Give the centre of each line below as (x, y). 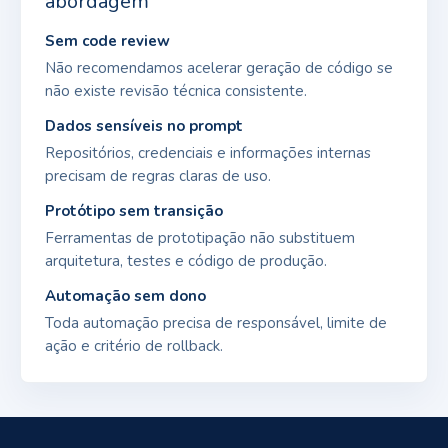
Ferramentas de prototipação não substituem (200, 237)
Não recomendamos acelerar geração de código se (219, 67)
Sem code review (107, 40)
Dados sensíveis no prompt (144, 125)
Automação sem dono (125, 295)
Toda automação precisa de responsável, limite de (216, 322)
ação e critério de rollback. (134, 345)
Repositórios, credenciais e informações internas (208, 152)
